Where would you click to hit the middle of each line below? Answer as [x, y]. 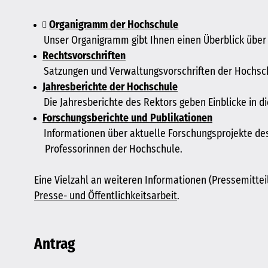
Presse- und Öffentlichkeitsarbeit [106, 196]
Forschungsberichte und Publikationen [127, 118]
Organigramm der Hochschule [114, 25]
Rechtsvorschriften [84, 56]
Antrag [54, 244]
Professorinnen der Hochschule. [114, 149]
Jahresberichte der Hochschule [110, 87]
